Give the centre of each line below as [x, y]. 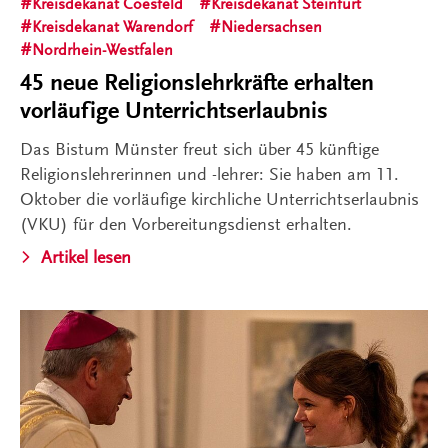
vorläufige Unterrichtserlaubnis [174, 110]
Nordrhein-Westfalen [102, 49]
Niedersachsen [271, 26]
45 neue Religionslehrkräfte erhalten [197, 82]
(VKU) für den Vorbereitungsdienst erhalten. [186, 223]
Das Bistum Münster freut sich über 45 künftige [199, 148]
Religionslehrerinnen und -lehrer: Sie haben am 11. [209, 173]
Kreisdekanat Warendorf [112, 26]
